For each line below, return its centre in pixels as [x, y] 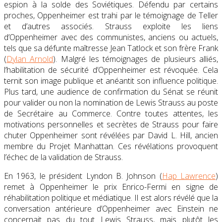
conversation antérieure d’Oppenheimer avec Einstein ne [111, 208]
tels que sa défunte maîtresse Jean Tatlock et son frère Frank [111, 48]
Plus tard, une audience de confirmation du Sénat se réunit [111, 91]
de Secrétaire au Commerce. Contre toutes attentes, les [111, 113]
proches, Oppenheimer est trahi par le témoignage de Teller [111, 15]
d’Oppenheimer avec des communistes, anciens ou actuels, [111, 37]
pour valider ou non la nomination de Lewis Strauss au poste [111, 102]
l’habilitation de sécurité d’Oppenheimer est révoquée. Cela [111, 70]
